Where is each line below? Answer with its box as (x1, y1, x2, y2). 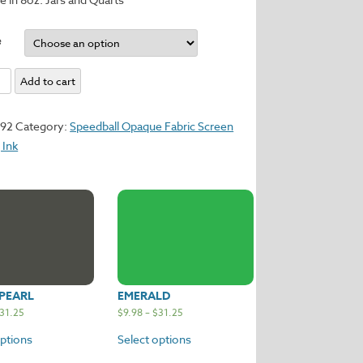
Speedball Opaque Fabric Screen (70, 118, 234, 134)
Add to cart (19, 74, 75, 88)
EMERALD (117, 288, 171, 305)
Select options (117, 331, 192, 347)
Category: (15, 118, 70, 134)
